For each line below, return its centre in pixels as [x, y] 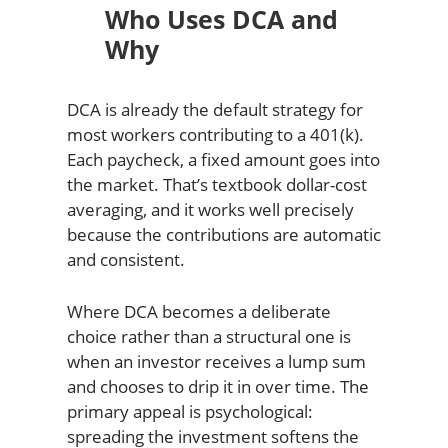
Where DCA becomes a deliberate [198, 311]
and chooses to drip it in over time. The [217, 386]
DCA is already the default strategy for [214, 109]
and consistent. [125, 259]
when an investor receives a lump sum [216, 361]
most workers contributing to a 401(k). [215, 134]
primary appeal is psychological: [189, 411]
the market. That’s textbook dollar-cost [216, 184]
